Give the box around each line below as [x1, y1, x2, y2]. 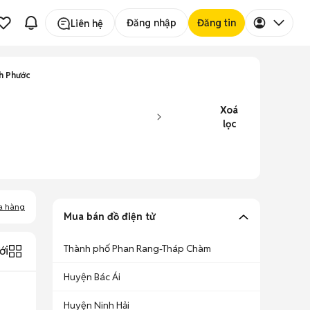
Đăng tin [197, 17, 236, 29]
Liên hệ [71, 17, 103, 30]
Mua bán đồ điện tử [64, 210, 155, 223]
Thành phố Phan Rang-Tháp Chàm [64, 242, 211, 255]
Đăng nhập [127, 17, 176, 29]
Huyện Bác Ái [64, 271, 120, 283]
